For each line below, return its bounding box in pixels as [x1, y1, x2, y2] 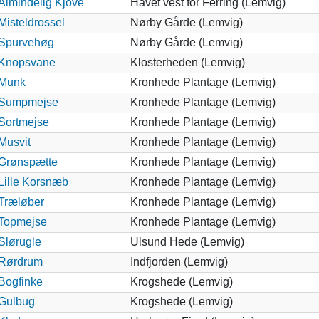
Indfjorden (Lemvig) [130, 255, 228, 268]
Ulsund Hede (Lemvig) [130, 235, 244, 248]
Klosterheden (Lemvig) [130, 56, 245, 68]
